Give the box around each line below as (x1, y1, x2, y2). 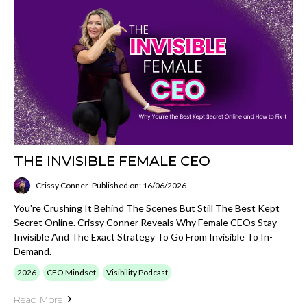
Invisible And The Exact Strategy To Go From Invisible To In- (14, 230, 273, 243)
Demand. (14, 245, 51, 257)
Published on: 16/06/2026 (92, 180, 186, 191)
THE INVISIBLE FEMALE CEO (14, 152, 210, 169)
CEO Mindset (47, 267, 96, 278)
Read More (14, 293, 62, 306)
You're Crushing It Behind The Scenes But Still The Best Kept (14, 201, 280, 214)
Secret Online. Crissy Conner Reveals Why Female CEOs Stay (14, 216, 277, 228)
